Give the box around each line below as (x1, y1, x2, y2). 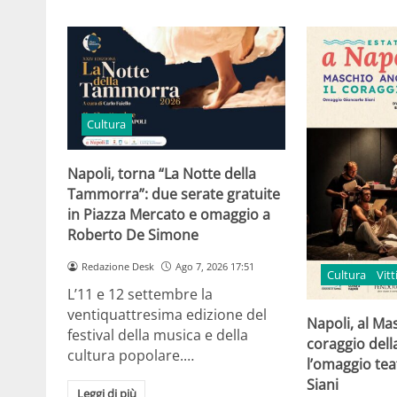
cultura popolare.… (67, 346, 194, 366)
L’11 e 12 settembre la (67, 284, 213, 305)
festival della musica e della (67, 325, 248, 346)
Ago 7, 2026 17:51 (175, 259, 254, 273)
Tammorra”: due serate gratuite (67, 183, 280, 204)
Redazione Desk (81, 259, 154, 273)
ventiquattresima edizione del (67, 305, 267, 325)
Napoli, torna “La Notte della (67, 163, 256, 183)
